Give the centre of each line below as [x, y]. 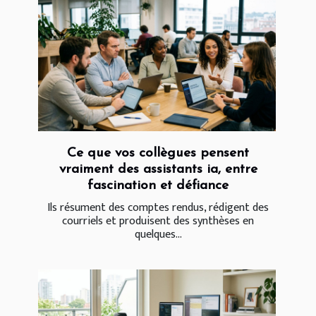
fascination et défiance [158, 186]
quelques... [158, 234]
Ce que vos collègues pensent [158, 153]
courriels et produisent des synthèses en [158, 221]
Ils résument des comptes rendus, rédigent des [158, 207]
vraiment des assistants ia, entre [158, 169]
